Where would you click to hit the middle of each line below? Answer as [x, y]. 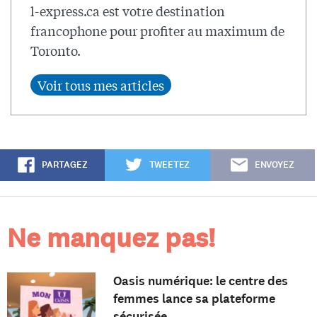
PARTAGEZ [64, 165]
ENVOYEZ [274, 165]
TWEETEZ [169, 165]
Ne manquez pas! [111, 238]
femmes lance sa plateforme [194, 298]
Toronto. [56, 50]
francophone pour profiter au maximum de [157, 30]
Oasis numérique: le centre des [200, 281]
